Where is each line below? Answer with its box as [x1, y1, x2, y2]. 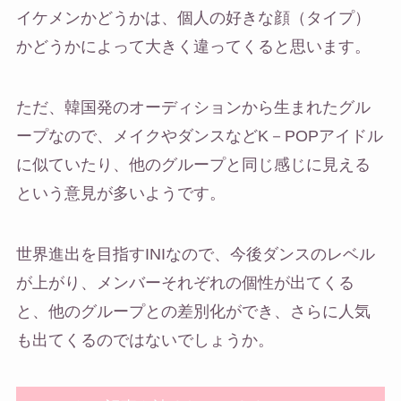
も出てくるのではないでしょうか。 [15, 331, 274, 350]
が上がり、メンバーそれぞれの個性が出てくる [15, 274, 354, 293]
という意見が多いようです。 [15, 184, 226, 203]
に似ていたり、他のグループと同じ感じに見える [15, 156, 371, 175]
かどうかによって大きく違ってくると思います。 [15, 38, 371, 56]
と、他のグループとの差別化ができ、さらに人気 [15, 303, 371, 321]
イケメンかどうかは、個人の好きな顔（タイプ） [15, 9, 371, 28]
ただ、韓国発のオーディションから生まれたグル [15, 98, 371, 117]
